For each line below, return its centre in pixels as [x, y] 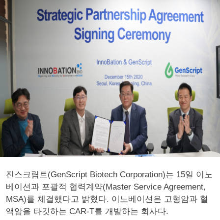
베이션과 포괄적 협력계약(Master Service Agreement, [106, 187]
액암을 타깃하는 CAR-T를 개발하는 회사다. [87, 211]
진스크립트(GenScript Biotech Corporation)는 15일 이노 [109, 175]
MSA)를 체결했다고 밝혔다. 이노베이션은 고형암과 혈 [107, 199]
